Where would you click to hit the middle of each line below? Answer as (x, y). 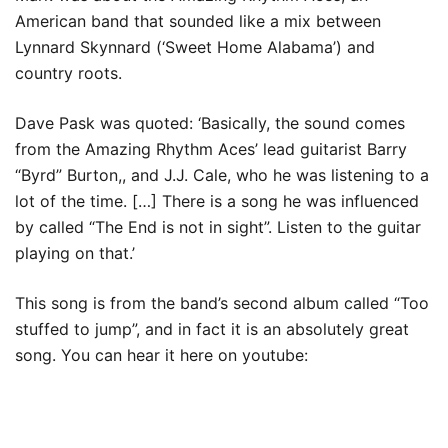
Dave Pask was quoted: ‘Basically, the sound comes (210, 123)
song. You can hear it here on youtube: (161, 355)
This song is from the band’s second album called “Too (222, 303)
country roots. (68, 73)
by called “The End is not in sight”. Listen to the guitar (218, 227)
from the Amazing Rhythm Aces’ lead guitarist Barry (211, 149)
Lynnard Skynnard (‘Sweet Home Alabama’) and (195, 47)
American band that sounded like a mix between (198, 21)
